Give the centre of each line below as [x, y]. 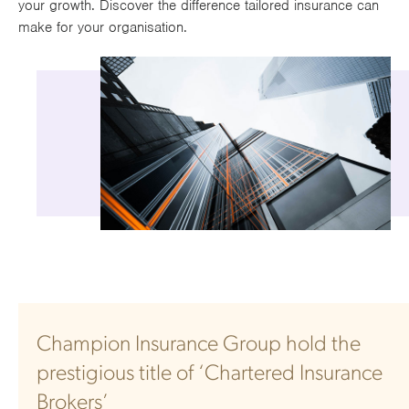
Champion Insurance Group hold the [199, 345]
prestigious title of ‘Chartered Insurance [210, 374]
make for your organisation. [103, 27]
